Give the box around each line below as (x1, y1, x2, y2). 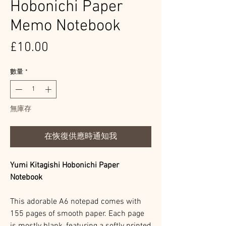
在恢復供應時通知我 (44, 131, 117, 142)
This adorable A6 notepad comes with (10, 196, 141, 207)
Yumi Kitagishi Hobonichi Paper (10, 160, 119, 171)
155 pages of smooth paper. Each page (10, 208, 144, 219)
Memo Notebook (10, 17, 121, 36)
